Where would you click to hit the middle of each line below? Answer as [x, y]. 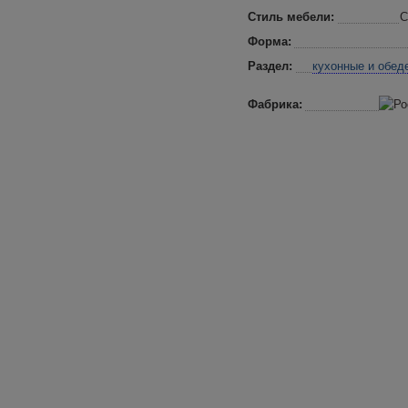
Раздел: [270, 66]
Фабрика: [275, 104]
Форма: [270, 41]
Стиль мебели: [291, 17]
